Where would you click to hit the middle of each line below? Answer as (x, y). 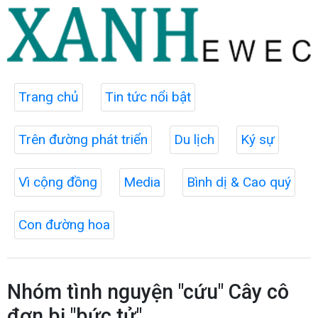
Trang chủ (49, 97)
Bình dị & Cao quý (239, 182)
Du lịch (194, 139)
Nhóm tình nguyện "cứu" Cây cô (148, 291)
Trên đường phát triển (83, 139)
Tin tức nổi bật (148, 97)
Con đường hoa (64, 224)
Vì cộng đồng (58, 182)
